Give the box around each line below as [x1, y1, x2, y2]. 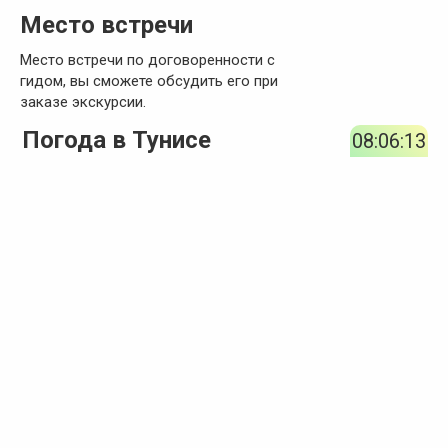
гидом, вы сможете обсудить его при [20, 71, 278, 90]
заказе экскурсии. [20, 92, 146, 111]
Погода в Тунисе [22, 126, 212, 155]
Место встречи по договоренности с [20, 50, 275, 69]
